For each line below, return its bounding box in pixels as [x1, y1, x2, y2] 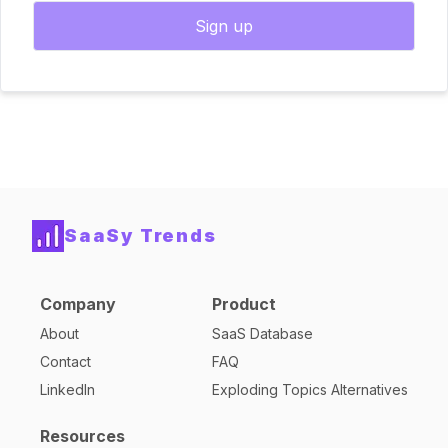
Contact [40, 353, 91, 370]
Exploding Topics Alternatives [212, 381, 408, 398]
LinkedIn [40, 381, 95, 398]
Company [40, 294, 116, 314]
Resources [40, 426, 125, 446]
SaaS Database [212, 325, 313, 342]
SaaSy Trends [64, 225, 217, 246]
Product [212, 294, 276, 314]
